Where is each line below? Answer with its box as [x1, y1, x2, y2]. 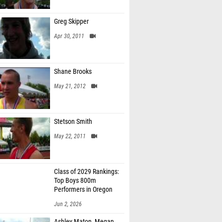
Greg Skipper [54, 17, 89, 26]
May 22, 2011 [54, 133, 86, 140]
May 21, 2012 [54, 83, 86, 90]
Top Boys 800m [54, 176, 96, 185]
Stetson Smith [54, 117, 92, 126]
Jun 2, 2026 [54, 201, 82, 208]
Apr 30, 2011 [54, 33, 84, 40]
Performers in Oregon [54, 185, 112, 194]
